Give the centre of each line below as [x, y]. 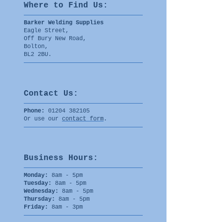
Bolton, [36, 46]
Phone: [34, 111]
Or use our [43, 119]
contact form [83, 119]
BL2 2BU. [38, 54]
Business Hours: [61, 158]
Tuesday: [38, 183]
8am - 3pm [65, 207]
